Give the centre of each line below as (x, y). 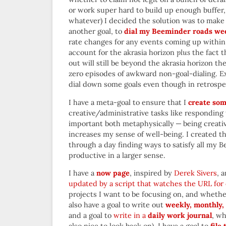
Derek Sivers (195, 173)
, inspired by (152, 173)
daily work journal (180, 216)
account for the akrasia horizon (123, 53)
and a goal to (91, 216)
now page (113, 173)
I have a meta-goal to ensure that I (128, 102)
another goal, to (96, 32)
